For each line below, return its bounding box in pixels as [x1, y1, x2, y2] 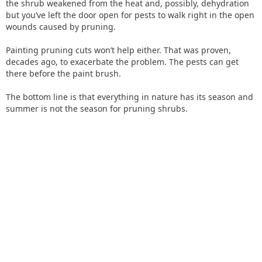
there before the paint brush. [6, 68, 121, 79]
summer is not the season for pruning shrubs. [6, 103, 188, 114]
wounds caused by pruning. [6, 21, 116, 32]
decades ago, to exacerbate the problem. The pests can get [6, 56, 239, 67]
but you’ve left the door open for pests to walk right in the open [6, 9, 254, 20]
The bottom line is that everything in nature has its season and [6, 91, 253, 102]
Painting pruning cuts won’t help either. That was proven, [6, 44, 231, 56]
